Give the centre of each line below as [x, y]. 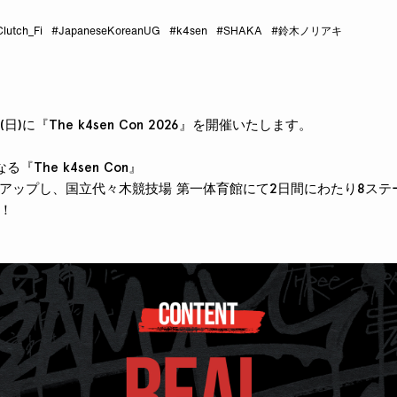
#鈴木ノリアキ [307, 32]
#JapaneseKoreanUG [106, 32]
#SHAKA [239, 32]
